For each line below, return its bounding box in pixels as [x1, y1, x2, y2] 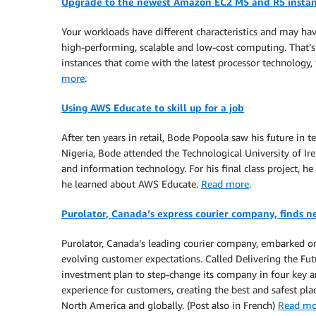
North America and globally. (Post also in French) [61, 299, 278, 311]
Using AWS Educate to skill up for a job [61, 102, 244, 114]
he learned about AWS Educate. [61, 178, 201, 190]
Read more [201, 178, 249, 190]
